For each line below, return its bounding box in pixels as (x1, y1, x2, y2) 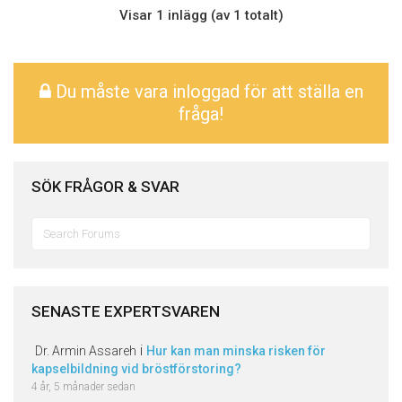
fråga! (179, 103, 223, 125)
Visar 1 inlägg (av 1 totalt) (118, 7, 284, 23)
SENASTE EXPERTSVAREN (31, 302, 220, 320)
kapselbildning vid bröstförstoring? (31, 362, 241, 376)
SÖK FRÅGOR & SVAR (31, 178, 179, 196)
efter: (31, 236, 56, 249)
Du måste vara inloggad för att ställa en (50, 81, 363, 102)
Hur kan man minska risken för (146, 344, 326, 358)
